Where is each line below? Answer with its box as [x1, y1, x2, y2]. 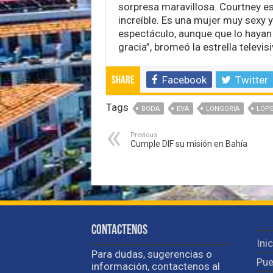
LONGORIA [205, 104, 239, 113]
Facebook [161, 73, 207, 86]
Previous [130, 130, 157, 139]
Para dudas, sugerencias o [91, 247, 212, 260]
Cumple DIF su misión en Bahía [130, 138, 247, 149]
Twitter [235, 73, 268, 86]
